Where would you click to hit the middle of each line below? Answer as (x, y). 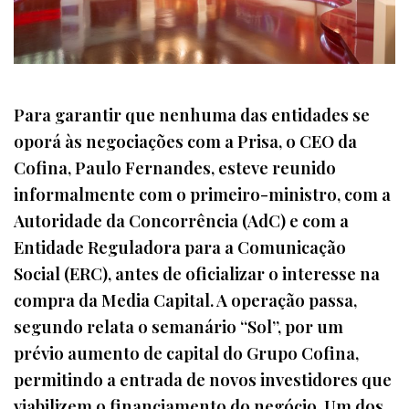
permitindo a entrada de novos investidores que (203, 379)
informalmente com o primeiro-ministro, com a (202, 194)
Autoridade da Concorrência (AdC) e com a (181, 220)
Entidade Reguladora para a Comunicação (180, 246)
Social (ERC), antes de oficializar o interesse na (197, 273)
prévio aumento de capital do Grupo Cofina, (186, 352)
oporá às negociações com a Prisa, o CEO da (185, 141)
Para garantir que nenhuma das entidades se (192, 114)
